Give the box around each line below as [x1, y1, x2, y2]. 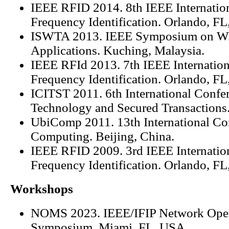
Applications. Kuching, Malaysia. [30, 43, 204, 58]
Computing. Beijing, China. [30, 129, 174, 144]
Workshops [10, 182, 73, 196]
